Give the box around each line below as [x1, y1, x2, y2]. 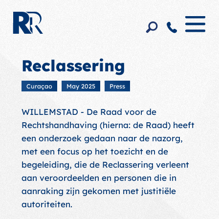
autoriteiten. [21, 199, 72, 209]
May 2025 [66, 82, 95, 90]
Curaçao [26, 82, 52, 90]
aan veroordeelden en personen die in [21, 173, 176, 183]
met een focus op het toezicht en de [21, 146, 168, 156]
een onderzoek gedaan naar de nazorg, [21, 133, 183, 143]
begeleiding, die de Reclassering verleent [21, 159, 189, 170]
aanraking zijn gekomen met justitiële [21, 186, 176, 196]
